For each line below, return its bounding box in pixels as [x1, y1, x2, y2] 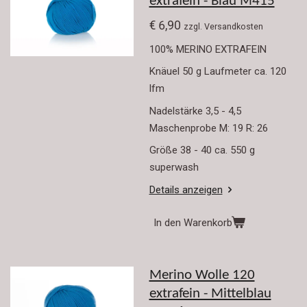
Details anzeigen [149, 183, 223, 196]
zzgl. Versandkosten [183, 21, 263, 32]
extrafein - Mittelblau [149, 287, 271, 302]
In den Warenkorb [153, 216, 232, 229]
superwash [149, 161, 199, 174]
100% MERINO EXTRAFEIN [149, 42, 267, 56]
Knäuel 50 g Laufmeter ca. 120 [149, 65, 286, 78]
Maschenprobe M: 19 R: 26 [149, 121, 268, 134]
